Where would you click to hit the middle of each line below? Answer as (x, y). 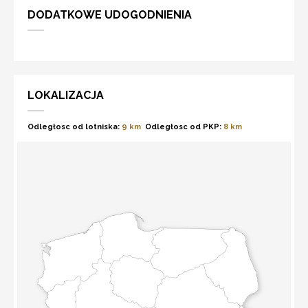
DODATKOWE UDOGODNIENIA (110, 14)
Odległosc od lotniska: (74, 126)
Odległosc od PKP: (183, 126)
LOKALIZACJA (66, 95)
